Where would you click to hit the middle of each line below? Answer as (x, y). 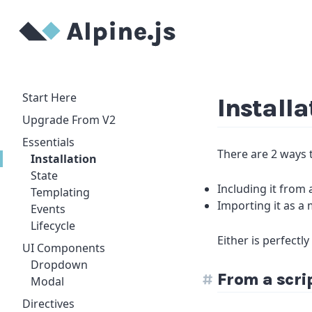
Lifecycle (53, 226)
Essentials (48, 142)
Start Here (49, 97)
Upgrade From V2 (69, 120)
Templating (60, 192)
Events (48, 209)
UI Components (64, 248)
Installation (64, 159)
